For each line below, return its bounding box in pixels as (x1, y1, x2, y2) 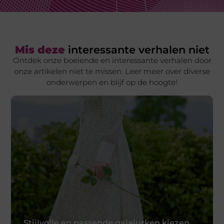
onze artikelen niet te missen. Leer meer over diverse (14, 66, 210, 76)
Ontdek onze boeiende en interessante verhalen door (12, 55, 211, 65)
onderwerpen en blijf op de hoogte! (46, 77, 177, 87)
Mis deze (14, 43, 65, 56)
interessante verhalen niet (64, 43, 209, 56)
